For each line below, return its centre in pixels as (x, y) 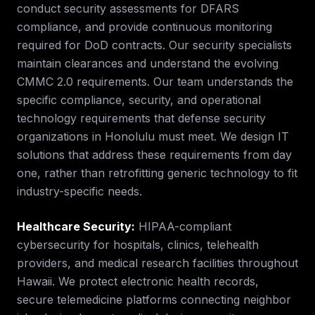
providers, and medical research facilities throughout (157, 263)
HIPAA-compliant (185, 226)
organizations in (61, 136)
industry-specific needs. (79, 191)
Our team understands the (221, 82)
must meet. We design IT (222, 136)
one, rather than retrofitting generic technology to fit (157, 173)
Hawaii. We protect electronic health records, (138, 281)
